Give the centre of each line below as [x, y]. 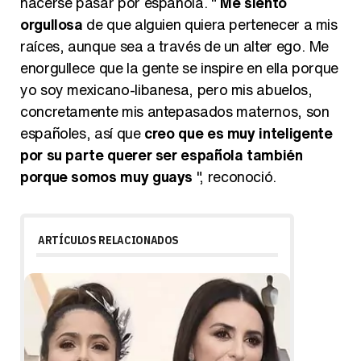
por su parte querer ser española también [162, 154]
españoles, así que [83, 133]
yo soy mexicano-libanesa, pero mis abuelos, [166, 89]
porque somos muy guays [107, 176]
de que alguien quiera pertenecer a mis [210, 24]
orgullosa [52, 24]
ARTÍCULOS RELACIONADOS [109, 240]
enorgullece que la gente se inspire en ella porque [180, 67]
